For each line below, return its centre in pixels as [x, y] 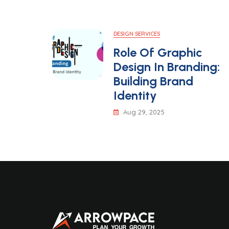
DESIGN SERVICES [137, 34]
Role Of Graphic [158, 52]
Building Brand [153, 81]
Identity [135, 95]
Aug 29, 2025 [144, 112]
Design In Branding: [167, 67]
